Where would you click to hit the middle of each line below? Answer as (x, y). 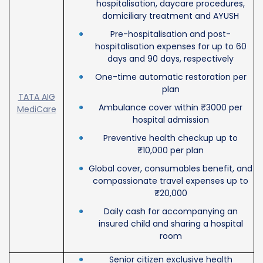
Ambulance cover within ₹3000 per (171, 107)
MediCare (36, 109)
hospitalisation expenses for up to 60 (171, 46)
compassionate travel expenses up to (171, 181)
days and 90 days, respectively (171, 58)
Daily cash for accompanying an (171, 211)
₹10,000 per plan (171, 150)
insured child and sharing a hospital (171, 223)
